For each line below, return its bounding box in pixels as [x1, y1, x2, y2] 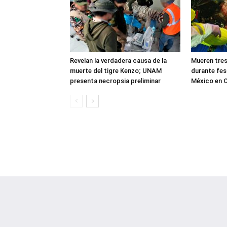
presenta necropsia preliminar [70, 77, 161, 85]
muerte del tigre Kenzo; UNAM [70, 67, 162, 74]
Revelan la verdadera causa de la [70, 57, 167, 64]
